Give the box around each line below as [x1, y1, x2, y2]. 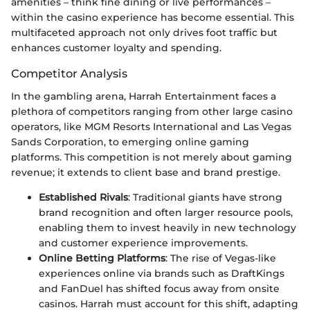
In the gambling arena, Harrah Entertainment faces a [11, 89, 276, 102]
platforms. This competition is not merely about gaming [11, 150, 292, 163]
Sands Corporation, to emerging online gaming [11, 135, 249, 148]
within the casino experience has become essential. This [11, 11, 294, 24]
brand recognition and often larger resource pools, [39, 206, 293, 219]
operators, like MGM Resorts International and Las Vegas [11, 120, 291, 133]
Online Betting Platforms [39, 251, 165, 264]
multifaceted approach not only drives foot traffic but [11, 26, 277, 39]
